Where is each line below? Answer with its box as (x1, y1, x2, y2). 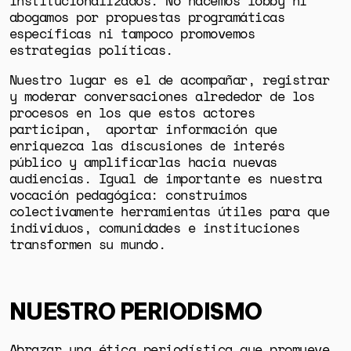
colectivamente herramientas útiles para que (9, 202, 330, 221)
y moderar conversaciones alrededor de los (9, 87, 315, 106)
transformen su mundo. (9, 235, 166, 254)
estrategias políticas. (9, 41, 181, 60)
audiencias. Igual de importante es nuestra (9, 169, 322, 188)
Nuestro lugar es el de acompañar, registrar (9, 71, 330, 89)
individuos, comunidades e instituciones (9, 219, 300, 237)
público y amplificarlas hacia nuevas (9, 153, 277, 172)
